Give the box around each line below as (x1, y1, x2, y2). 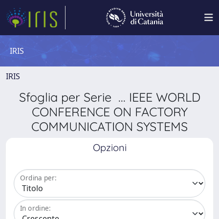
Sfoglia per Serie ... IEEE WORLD (19, 89, 200, 105)
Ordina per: (20, 173, 57, 183)
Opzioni (92, 141, 127, 153)
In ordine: (20, 203, 51, 213)
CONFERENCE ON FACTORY (31, 104, 188, 119)
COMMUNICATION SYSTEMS (31, 119, 188, 134)
